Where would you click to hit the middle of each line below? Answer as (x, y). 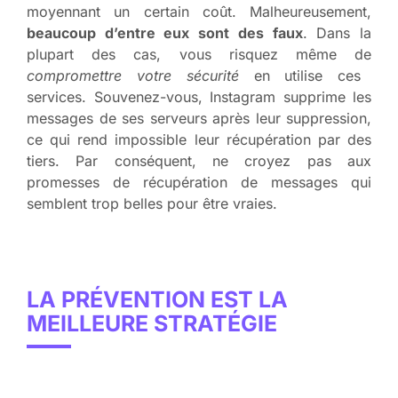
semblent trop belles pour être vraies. (152, 203)
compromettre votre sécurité (133, 75)
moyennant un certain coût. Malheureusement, (199, 11)
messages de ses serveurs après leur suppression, (199, 118)
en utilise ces (300, 75)
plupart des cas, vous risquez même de (199, 54)
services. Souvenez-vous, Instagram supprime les (199, 96)
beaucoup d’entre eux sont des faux (165, 32)
